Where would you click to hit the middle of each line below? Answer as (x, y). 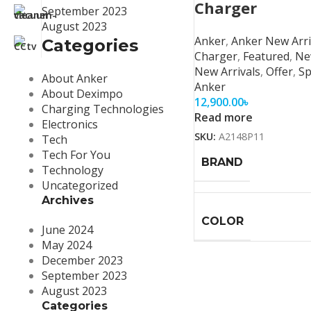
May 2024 (67, 245)
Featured (266, 56)
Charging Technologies (103, 109)
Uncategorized (80, 185)
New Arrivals (227, 72)
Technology (73, 170)
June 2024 (67, 230)
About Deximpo (82, 94)
